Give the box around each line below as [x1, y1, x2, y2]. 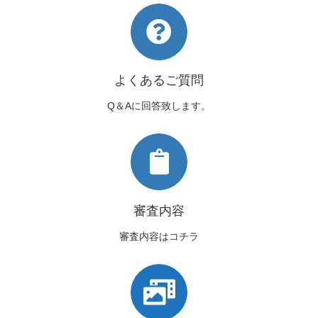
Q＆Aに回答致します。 [107, 100, 211, 112]
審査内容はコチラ [119, 231, 199, 243]
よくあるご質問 [114, 72, 204, 87]
